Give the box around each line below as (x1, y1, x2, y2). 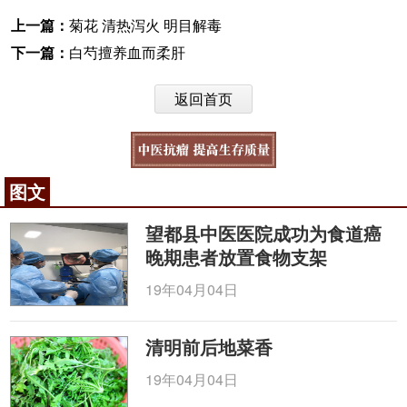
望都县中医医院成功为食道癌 (145, 220, 382, 246)
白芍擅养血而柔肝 (69, 42, 185, 63)
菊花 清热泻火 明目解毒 (69, 15, 222, 35)
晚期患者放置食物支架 (145, 243, 328, 270)
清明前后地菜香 (145, 333, 273, 360)
